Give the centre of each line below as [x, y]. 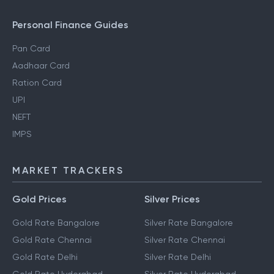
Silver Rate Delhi [178, 257]
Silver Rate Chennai [185, 240]
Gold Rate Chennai [52, 240]
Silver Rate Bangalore [189, 223]
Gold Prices [39, 199]
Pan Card [31, 49]
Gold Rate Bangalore [56, 223]
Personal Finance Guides [70, 25]
